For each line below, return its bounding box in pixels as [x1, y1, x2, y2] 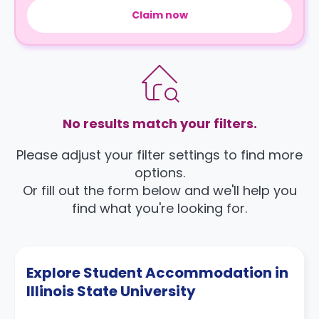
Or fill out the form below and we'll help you [22, 182, 297, 199]
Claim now [131, 8, 188, 22]
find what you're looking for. [72, 199, 247, 217]
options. [134, 164, 185, 182]
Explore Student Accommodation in [26, 263, 288, 283]
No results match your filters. [62, 115, 257, 132]
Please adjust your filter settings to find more [16, 146, 303, 164]
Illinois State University [26, 281, 196, 301]
